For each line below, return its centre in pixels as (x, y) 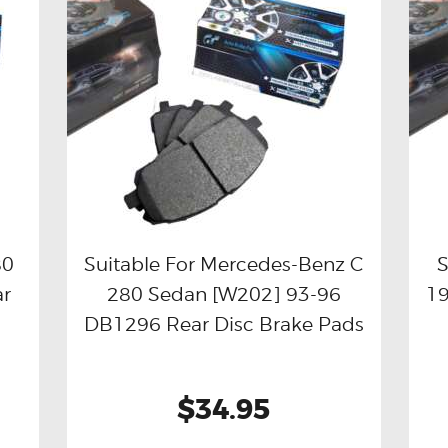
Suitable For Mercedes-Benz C (224, 264)
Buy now (154, 293)
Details (310, 293)
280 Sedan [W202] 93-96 (223, 294)
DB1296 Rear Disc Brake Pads (223, 324)
